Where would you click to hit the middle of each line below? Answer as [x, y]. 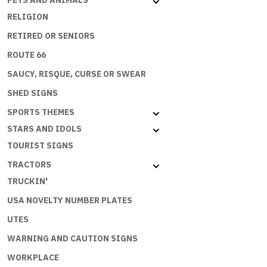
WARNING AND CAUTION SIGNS [72, 239]
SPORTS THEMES [41, 112]
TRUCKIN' [27, 181]
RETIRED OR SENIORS [51, 36]
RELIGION [28, 17]
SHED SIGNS [32, 93]
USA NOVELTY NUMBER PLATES [70, 201]
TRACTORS [29, 165]
